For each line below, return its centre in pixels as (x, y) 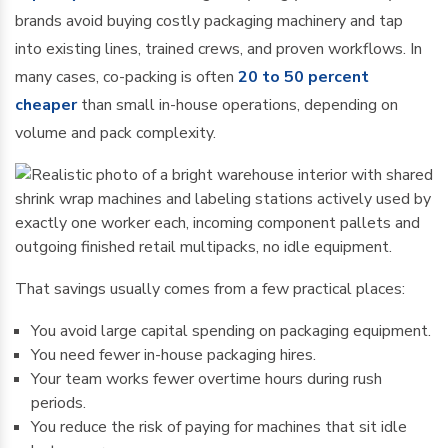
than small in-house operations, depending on (237, 105)
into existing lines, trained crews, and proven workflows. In (218, 49)
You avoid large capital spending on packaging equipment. (231, 331)
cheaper (46, 105)
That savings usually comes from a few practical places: (210, 289)
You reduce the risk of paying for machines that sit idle (219, 427)
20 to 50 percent (303, 77)
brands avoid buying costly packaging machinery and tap (209, 21)
